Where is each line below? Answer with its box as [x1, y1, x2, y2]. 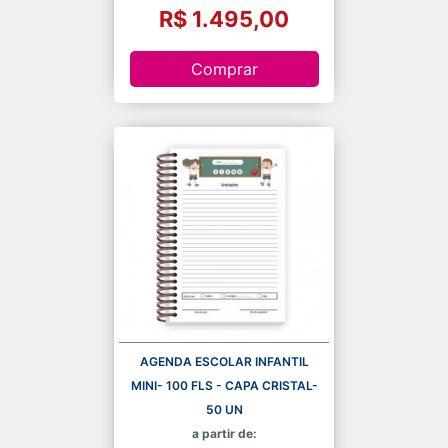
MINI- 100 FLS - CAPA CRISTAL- [130, 377, 318, 393]
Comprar [190, 59, 258, 80]
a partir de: [191, 425, 257, 441]
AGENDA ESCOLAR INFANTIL [139, 353, 309, 369]
